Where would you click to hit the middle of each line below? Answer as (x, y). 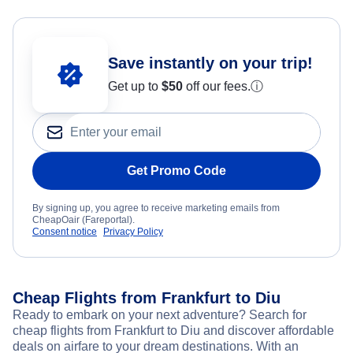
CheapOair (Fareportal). (84, 220)
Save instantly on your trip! (210, 63)
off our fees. (217, 87)
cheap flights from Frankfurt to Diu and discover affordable (173, 331)
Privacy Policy (133, 232)
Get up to (135, 87)
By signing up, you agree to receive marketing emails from (156, 208)
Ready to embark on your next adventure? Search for (160, 315)
